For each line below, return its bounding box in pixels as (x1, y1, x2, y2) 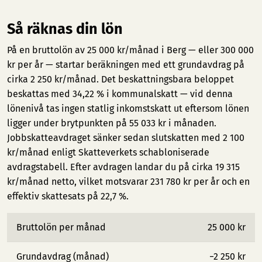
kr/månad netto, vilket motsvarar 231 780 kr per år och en (7, 176, 250, 187)
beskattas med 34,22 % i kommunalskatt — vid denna (7, 88, 233, 99)
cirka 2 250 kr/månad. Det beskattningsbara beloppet (7, 74, 234, 85)
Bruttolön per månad (16, 222, 106, 233)
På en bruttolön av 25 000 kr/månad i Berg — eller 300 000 (7, 44, 254, 56)
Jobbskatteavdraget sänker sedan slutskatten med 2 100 (7, 132, 244, 143)
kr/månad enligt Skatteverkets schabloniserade (7, 147, 209, 158)
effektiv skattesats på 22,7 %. (7, 191, 129, 202)
